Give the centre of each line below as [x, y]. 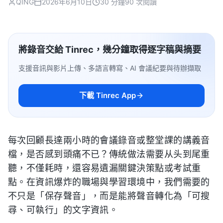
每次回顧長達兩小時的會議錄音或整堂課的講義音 [109, 140]
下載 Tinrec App [108, 95]
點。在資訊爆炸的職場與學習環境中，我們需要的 [109, 182]
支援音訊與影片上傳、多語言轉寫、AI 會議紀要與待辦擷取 [110, 68]
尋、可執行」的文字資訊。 [63, 210]
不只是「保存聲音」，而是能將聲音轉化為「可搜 [109, 196]
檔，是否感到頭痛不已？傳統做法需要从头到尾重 [109, 154]
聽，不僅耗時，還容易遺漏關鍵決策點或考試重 [105, 168]
